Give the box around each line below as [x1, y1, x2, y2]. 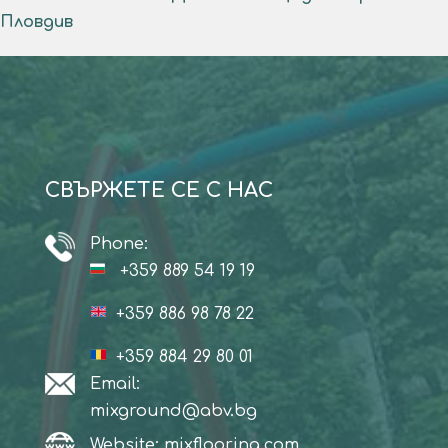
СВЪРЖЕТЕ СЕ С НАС [44, 179, 273, 203]
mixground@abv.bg [89, 402, 257, 421]
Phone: [89, 235, 148, 254]
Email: [89, 375, 140, 394]
